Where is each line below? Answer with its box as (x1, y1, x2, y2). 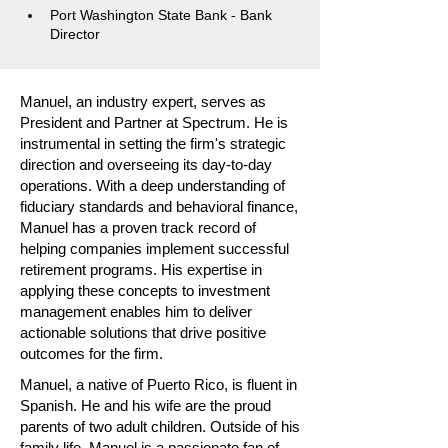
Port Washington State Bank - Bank (50, 7, 276, 23)
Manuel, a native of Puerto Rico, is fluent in (20, 376, 297, 393)
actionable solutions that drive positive (20, 324, 266, 341)
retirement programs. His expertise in (20, 261, 262, 278)
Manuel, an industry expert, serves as (20, 93, 266, 110)
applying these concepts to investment (20, 282, 270, 299)
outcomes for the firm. (20, 345, 163, 362)
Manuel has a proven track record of (20, 219, 256, 236)
